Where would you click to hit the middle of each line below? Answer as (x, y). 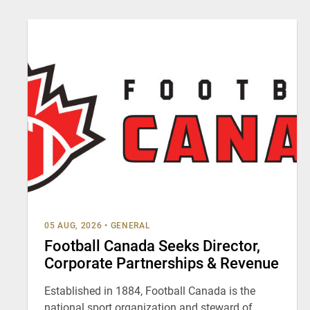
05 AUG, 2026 (73, 226)
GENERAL (130, 226)
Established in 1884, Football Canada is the (150, 291)
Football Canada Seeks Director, (152, 246)
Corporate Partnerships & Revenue (162, 263)
